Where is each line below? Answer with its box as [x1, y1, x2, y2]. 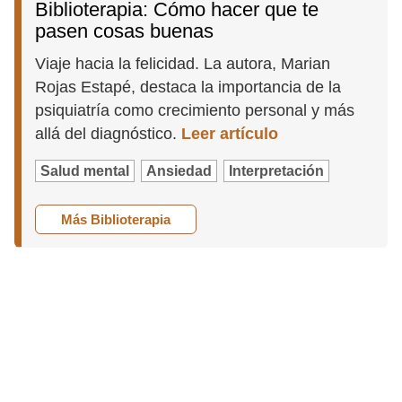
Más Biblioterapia [61, 211, 171, 227]
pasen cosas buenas [35, 19, 214, 42]
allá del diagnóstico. [35, 124, 182, 143]
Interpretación [229, 162, 325, 179]
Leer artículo [181, 124, 279, 143]
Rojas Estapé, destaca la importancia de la [35, 77, 342, 96]
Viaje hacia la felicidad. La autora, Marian [35, 54, 331, 73]
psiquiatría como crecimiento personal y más [35, 100, 355, 119]
